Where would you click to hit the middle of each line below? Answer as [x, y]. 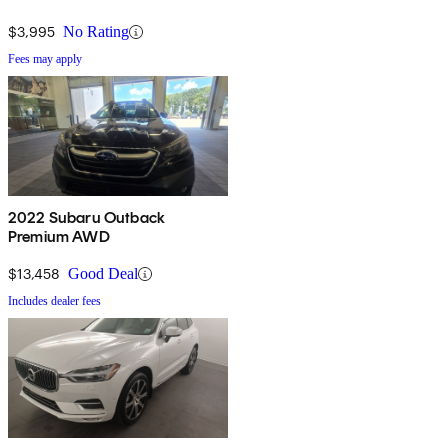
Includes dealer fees [54, 301]
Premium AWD [59, 237]
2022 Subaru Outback [87, 218]
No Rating [96, 32]
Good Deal [103, 274]
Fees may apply [45, 59]
